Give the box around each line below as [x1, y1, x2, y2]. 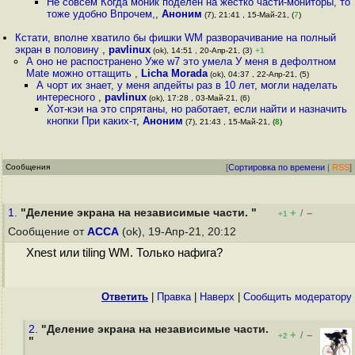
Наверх [200, 291, 235, 303]
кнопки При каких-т [47, 115, 137, 127]
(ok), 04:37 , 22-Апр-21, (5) [207, 70, 309, 78]
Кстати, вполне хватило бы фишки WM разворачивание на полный [15, 32, 337, 44]
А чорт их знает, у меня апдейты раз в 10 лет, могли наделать [36, 79, 338, 91]
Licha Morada [140, 67, 208, 79]
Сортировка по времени [228, 162, 325, 172]
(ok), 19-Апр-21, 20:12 [119, 226, 239, 238]
